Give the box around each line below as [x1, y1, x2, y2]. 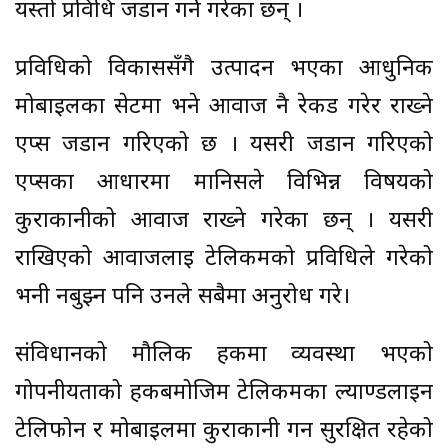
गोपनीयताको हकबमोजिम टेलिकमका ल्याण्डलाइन [15, 379, 433, 409]
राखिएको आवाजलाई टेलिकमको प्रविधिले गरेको [15, 245, 433, 275]
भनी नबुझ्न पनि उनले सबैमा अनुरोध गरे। [15, 283, 350, 313]
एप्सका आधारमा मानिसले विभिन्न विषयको [15, 169, 433, 199]
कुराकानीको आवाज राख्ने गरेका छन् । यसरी [15, 207, 433, 237]
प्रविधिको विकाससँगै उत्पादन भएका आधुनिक [15, 55, 433, 85]
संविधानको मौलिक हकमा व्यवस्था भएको [15, 341, 433, 371]
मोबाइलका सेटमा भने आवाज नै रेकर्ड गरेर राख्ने [15, 93, 433, 123]
